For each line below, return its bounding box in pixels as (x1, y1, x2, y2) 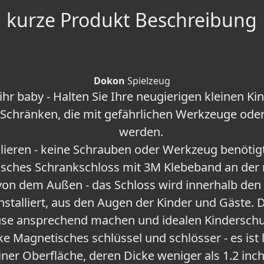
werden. (119, 124, 164, 140)
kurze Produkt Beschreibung (6, 7, 258, 33)
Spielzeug (124, 74, 170, 88)
